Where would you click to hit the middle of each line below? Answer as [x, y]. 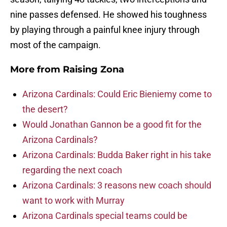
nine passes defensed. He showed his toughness [108, 15]
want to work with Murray [73, 201]
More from [36, 70]
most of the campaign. [55, 45]
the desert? [45, 109]
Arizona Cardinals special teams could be [105, 216]
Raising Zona [93, 70]
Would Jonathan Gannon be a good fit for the [112, 125]
